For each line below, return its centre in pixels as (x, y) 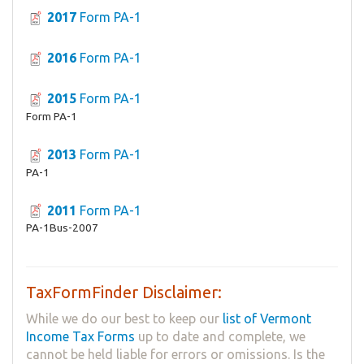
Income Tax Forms (80, 337)
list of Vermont (267, 319)
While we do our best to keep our (124, 319)
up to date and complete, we (220, 337)
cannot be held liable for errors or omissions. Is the (175, 355)
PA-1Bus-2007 (62, 228)
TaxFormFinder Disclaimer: (124, 292)
